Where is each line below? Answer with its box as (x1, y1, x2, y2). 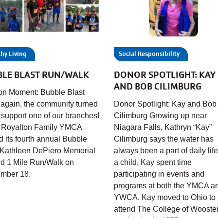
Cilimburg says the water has (113, 134, 214, 143)
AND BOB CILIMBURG (113, 80, 201, 92)
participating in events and (113, 169, 204, 178)
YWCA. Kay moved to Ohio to (113, 193, 216, 201)
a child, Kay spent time (113, 158, 192, 166)
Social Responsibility (118, 49, 180, 58)
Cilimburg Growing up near (113, 111, 207, 120)
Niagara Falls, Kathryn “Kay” (113, 123, 212, 131)
